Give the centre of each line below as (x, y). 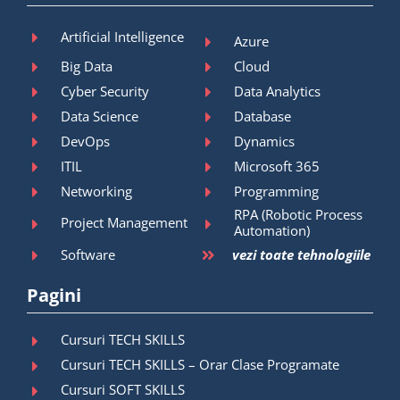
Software (88, 254)
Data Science (100, 116)
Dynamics (265, 141)
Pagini (54, 295)
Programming (277, 191)
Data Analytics (278, 91)
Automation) (272, 231)
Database (263, 116)
